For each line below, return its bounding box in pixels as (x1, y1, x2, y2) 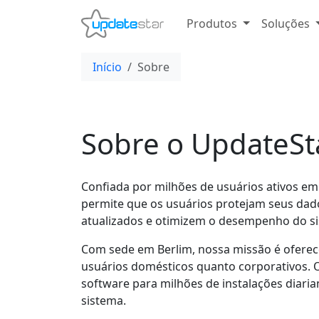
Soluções (261, 16, 310, 31)
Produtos (186, 16, 237, 31)
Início (93, 59, 122, 75)
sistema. (81, 293, 126, 308)
